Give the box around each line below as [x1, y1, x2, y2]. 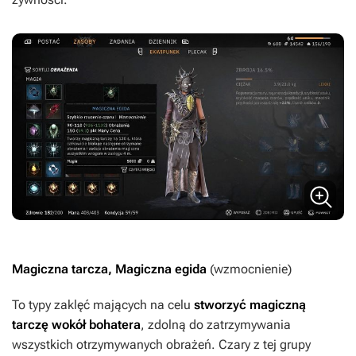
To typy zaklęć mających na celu [12, 296, 194, 312]
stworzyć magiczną [194, 296, 306, 312]
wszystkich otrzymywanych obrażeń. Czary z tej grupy [12, 336, 311, 352]
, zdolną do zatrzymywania [141, 316, 291, 332]
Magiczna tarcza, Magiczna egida [12, 261, 210, 277]
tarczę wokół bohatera [12, 316, 141, 332]
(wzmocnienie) [210, 261, 292, 277]
